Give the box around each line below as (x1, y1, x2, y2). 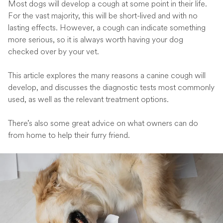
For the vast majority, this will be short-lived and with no (8, 10, 198, 22)
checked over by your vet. (8, 46, 99, 58)
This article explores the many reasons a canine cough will (8, 70, 206, 82)
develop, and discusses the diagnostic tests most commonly (8, 82, 215, 94)
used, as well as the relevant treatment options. (8, 94, 169, 106)
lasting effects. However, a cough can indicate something (8, 22, 206, 34)
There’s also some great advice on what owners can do (8, 117, 198, 129)
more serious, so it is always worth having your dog (8, 34, 183, 46)
